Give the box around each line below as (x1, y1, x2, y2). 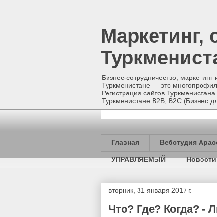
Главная (111, 139, 139, 147)
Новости (186, 155, 216, 164)
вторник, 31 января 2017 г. (108, 186, 192, 194)
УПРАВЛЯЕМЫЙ (111, 155, 166, 164)
